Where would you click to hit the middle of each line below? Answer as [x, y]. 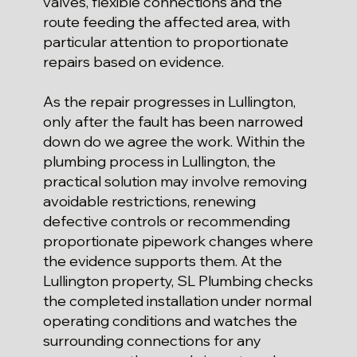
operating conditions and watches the [170, 320]
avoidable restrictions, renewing [149, 201]
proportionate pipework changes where [178, 241]
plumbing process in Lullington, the [159, 161]
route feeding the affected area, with [166, 22]
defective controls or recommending [166, 221]
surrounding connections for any [152, 340]
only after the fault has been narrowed [173, 121]
